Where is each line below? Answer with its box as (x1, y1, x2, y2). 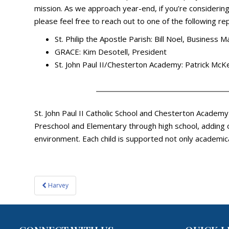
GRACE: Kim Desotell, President (55, 47, 167, 57)
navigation (34, 187, 95, 203)
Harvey (48, 181, 69, 190)
